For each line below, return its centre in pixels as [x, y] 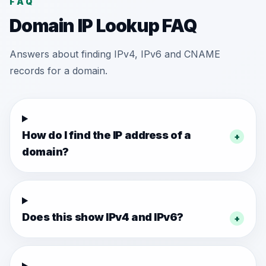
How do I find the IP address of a [107, 135]
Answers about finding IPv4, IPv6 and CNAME [115, 54]
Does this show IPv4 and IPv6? [103, 217]
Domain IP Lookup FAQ [103, 26]
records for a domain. [58, 71]
